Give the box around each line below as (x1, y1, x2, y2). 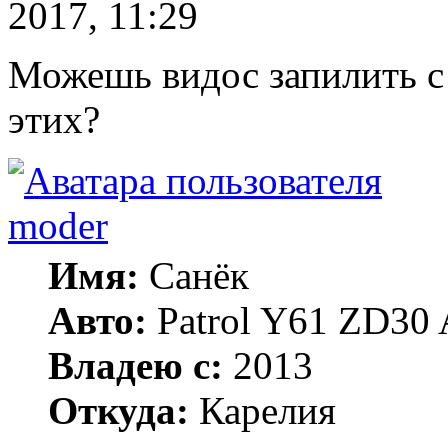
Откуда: (48, 388, 189, 432)
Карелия (189, 388, 336, 432)
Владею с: (48, 343, 223, 387)
